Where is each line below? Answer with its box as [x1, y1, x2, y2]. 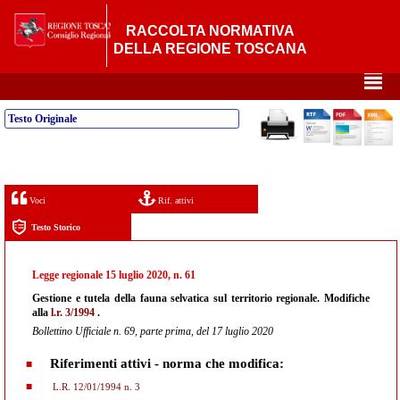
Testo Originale [8, 112, 77, 125]
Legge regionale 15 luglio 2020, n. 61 [32, 269, 196, 281]
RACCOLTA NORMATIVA [126, 23, 296, 38]
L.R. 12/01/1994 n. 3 [50, 381, 140, 392]
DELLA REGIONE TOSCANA [113, 41, 308, 56]
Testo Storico [31, 221, 80, 232]
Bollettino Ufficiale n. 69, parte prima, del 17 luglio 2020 [32, 325, 273, 337]
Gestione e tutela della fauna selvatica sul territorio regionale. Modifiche [32, 292, 370, 304]
